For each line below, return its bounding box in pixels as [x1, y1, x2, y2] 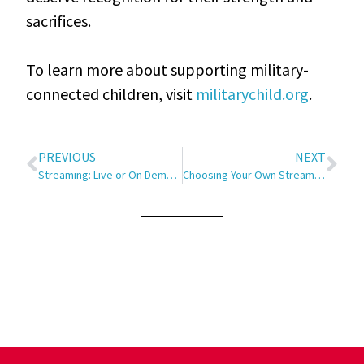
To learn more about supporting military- [26, 58, 310, 80]
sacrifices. [26, 10, 92, 31]
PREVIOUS [38, 148, 97, 165]
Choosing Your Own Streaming [314, 167, 325, 182]
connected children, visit [26, 83, 197, 104]
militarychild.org [196, 83, 310, 104]
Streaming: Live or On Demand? [167, 167, 178, 182]
